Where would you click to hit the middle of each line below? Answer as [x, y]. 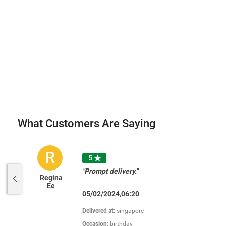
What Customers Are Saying [87, 123]
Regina [51, 178]
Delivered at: [100, 211]
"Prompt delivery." [110, 171]
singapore [130, 211]
